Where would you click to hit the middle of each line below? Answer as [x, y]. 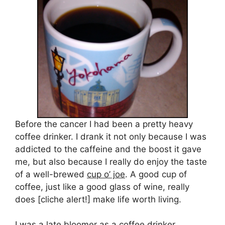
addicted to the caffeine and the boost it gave [108, 149]
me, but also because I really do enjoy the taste [111, 161]
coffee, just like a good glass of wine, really [102, 187]
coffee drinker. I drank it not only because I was [111, 136]
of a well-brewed [51, 174]
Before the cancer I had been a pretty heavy [104, 124]
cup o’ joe [106, 174]
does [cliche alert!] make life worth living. [98, 199]
